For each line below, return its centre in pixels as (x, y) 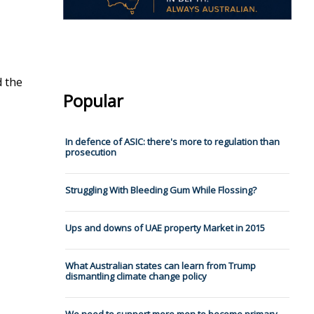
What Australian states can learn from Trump (160, 266)
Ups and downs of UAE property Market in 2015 (165, 228)
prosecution (90, 152)
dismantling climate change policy (136, 277)
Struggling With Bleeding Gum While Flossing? (161, 190)
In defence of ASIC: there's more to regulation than (172, 142)
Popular (93, 101)
